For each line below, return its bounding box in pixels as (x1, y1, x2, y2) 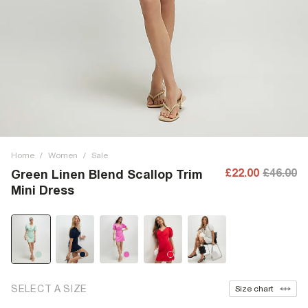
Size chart (235, 284, 273, 294)
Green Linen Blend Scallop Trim (11, 167, 203, 181)
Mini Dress (11, 183, 74, 197)
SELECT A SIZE (11, 283, 88, 294)
